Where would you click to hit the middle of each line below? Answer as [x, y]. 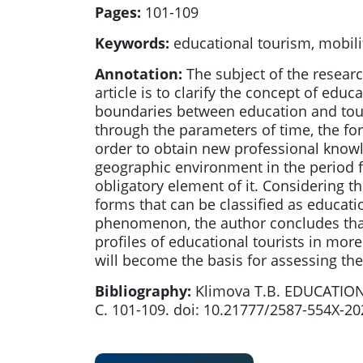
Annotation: [139, 74]
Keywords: [132, 43]
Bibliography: [143, 291]
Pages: [118, 13]
